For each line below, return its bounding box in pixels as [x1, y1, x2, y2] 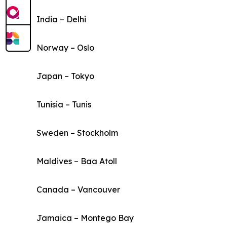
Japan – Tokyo [36, 71, 94, 82]
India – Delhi [36, 14, 86, 25]
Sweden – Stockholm [36, 128, 118, 138]
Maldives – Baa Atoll [36, 156, 117, 167]
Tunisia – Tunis [36, 99, 91, 110]
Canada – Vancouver [36, 184, 120, 195]
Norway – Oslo [36, 43, 94, 53]
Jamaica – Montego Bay [36, 213, 134, 223]
